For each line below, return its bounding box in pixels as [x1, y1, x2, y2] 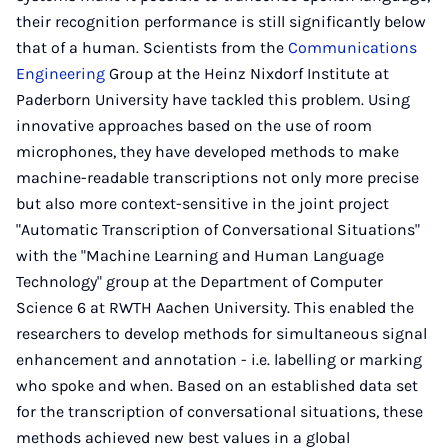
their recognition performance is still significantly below [16, 12, 426, 31]
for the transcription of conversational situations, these [16, 402, 423, 421]
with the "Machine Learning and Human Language [16, 246, 384, 265]
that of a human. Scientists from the [16, 38, 288, 57]
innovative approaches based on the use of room [16, 116, 372, 135]
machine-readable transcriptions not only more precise [16, 168, 419, 187]
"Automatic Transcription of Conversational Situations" [16, 220, 420, 239]
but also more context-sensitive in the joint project [16, 194, 389, 213]
